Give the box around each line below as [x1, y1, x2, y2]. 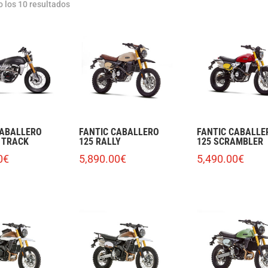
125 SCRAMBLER [196, 136, 263, 148]
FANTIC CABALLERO [79, 126, 160, 138]
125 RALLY [79, 136, 121, 148]
